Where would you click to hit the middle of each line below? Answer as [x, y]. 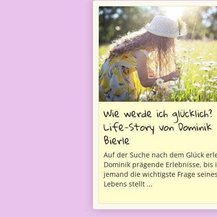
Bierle [117, 140]
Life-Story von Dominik [158, 127]
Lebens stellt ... [128, 184]
